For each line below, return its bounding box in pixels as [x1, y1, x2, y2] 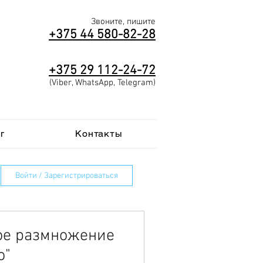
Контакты [75, 128, 123, 139]
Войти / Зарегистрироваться [15, 170, 118, 181]
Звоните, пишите [91, 16, 156, 27]
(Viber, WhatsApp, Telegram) [49, 77, 156, 88]
